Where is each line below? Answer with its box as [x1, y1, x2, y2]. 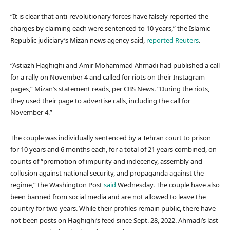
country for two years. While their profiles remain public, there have [10, 204, 216, 214]
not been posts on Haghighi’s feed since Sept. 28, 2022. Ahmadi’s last [10, 216, 218, 225]
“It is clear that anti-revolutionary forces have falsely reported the [10, 12, 208, 22]
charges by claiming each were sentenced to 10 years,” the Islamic [10, 24, 210, 33]
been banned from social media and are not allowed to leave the [10, 192, 206, 202]
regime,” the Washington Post [10, 180, 104, 190]
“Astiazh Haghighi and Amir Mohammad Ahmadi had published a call [10, 61, 220, 70]
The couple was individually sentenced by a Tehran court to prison [10, 133, 211, 143]
